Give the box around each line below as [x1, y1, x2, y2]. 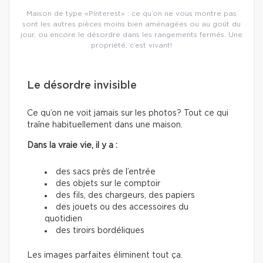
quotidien [45, 214, 82, 223]
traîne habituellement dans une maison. [27, 120, 183, 129]
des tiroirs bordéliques [56, 226, 144, 235]
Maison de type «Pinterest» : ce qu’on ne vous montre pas [26, 9, 237, 17]
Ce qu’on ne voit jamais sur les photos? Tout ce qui [27, 109, 228, 117]
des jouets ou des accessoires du [56, 203, 188, 211]
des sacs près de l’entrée [56, 167, 156, 176]
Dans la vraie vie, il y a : [27, 141, 117, 150]
